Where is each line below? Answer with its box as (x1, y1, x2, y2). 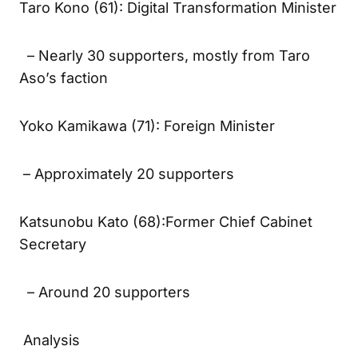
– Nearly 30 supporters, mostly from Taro (19, 78, 310, 96)
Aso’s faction (19, 101, 108, 118)
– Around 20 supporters (19, 315, 190, 332)
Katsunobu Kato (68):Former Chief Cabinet (19, 245, 312, 262)
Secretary (19, 267, 86, 284)
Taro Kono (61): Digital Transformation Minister (19, 30, 336, 48)
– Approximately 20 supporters (19, 197, 234, 214)
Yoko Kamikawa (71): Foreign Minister (19, 149, 275, 166)
